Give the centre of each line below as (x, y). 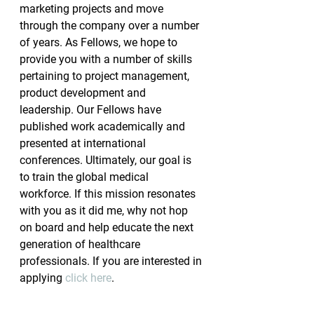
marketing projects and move (93, 9)
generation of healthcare (81, 244)
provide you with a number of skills (107, 59)
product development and (84, 93)
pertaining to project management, (106, 76)
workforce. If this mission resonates (109, 194)
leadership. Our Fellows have (92, 110)
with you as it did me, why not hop (105, 211)
